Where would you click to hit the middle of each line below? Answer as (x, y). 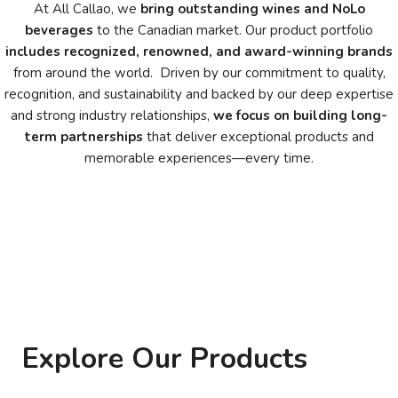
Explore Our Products (165, 358)
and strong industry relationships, (112, 115)
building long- (340, 115)
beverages (59, 30)
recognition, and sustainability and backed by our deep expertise (199, 94)
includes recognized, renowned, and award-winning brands (199, 52)
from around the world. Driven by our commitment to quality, (199, 73)
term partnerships (84, 137)
